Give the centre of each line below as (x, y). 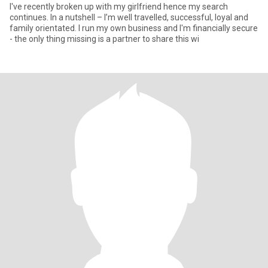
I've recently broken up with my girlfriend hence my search (119, 7)
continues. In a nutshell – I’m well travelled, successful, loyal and (129, 17)
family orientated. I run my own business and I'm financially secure (134, 28)
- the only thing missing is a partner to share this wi (104, 39)
